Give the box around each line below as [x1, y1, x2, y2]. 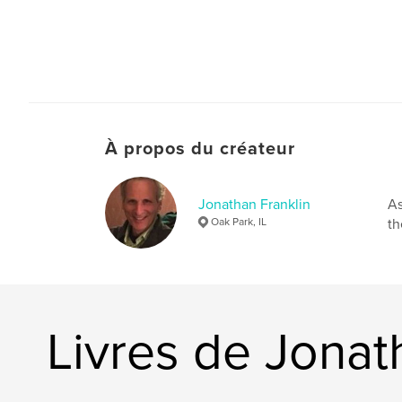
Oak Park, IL [211, 214, 267, 228]
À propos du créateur [105, 137, 295, 160]
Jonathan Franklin [198, 195, 310, 214]
